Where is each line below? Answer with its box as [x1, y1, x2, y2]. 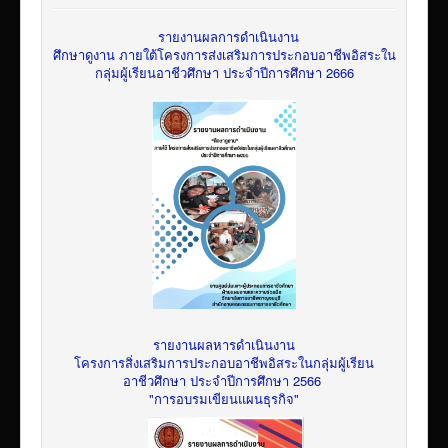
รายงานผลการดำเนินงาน [157, 27, 299, 47]
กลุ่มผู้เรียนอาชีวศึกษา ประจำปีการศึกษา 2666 [94, 63, 354, 83]
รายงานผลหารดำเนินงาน [153, 334, 295, 354]
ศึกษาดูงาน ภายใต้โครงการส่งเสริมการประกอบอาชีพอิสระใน [52, 45, 396, 65]
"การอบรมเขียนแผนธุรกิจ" [149, 388, 299, 408]
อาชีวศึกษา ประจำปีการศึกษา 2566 [123, 370, 325, 390]
